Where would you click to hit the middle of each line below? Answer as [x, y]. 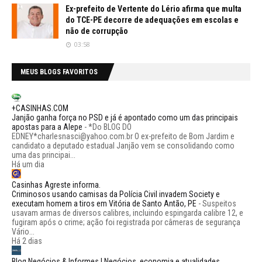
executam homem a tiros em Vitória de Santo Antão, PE [104, 203]
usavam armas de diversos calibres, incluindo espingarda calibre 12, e [127, 213]
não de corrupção [97, 31]
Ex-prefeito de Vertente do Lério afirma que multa [154, 8]
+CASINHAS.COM [40, 108]
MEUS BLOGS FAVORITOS [59, 72]
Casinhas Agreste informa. [56, 185]
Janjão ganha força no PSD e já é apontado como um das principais [125, 117]
